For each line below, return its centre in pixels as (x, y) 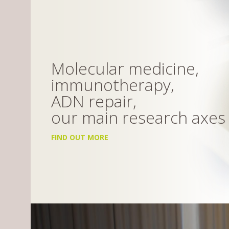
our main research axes (138, 117)
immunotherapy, (113, 85)
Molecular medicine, (125, 68)
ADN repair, (94, 101)
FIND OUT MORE (80, 137)
